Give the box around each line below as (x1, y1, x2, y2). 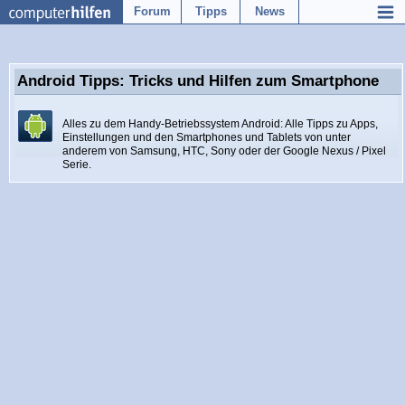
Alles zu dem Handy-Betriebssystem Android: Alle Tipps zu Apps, (62, 118, 378, 130)
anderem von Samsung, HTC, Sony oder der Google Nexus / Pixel (62, 145, 386, 157)
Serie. (62, 158, 91, 171)
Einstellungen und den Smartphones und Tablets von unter (62, 131, 351, 144)
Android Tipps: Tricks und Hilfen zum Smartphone (17, 72, 379, 89)
